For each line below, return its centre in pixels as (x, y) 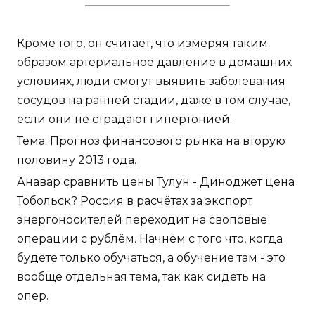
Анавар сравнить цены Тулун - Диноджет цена (156, 182)
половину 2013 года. (77, 160)
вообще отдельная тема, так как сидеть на (141, 277)
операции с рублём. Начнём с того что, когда (150, 239)
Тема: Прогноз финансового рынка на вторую (151, 141)
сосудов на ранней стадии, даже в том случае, (154, 101)
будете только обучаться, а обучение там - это (151, 258)
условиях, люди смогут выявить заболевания (151, 82)
